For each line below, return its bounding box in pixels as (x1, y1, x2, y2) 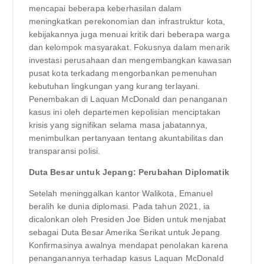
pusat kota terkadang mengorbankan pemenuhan (28, 68, 217, 78)
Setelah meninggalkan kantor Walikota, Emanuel (28, 188, 213, 198)
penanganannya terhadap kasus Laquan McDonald (28, 253, 224, 263)
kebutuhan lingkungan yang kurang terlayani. (28, 81, 200, 91)
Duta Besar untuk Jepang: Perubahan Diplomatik (28, 167, 229, 177)
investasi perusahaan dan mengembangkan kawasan (28, 55, 232, 65)
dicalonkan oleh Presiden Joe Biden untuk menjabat (28, 214, 226, 224)
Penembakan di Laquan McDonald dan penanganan (28, 94, 227, 104)
